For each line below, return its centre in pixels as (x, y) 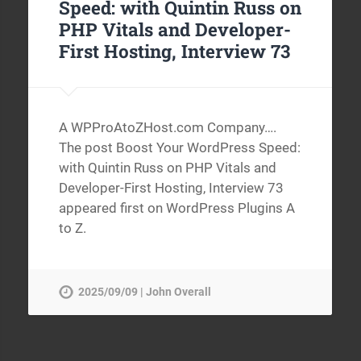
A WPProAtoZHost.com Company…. (167, 128)
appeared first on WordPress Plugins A (176, 208)
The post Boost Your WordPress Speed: (179, 148)
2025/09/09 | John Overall (144, 292)
